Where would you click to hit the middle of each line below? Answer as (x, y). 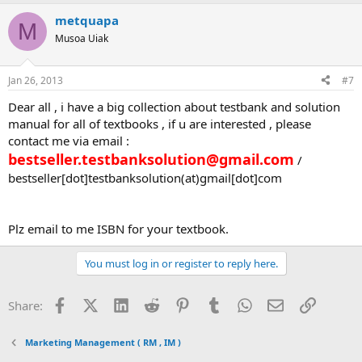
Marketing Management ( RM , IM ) (103, 342)
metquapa (87, 20)
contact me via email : (69, 140)
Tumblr (241, 303)
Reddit (177, 303)
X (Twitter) (126, 303)
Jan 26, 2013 (36, 80)
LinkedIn (152, 303)
